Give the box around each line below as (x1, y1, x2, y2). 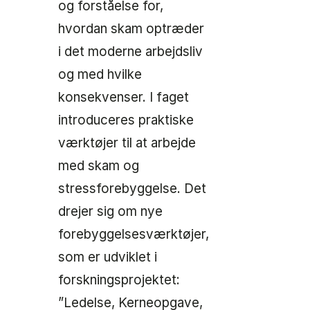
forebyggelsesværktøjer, (58, 226, 209, 243)
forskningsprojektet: (58, 272, 180, 289)
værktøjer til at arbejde (58, 135, 196, 152)
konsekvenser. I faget (58, 89, 189, 106)
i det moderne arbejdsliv (58, 44, 203, 60)
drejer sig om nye (58, 203, 163, 220)
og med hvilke (58, 66, 142, 83)
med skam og (58, 158, 139, 174)
